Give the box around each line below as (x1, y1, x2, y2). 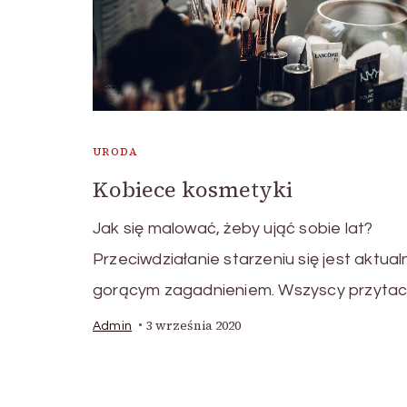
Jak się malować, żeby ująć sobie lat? (93, 219, 373, 237)
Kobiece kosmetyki (93, 174, 293, 204)
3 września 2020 (146, 316, 241, 334)
